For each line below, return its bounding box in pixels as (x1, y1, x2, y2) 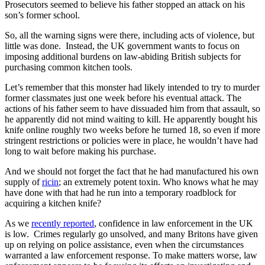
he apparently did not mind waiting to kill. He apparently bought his (5, 114, 257, 125)
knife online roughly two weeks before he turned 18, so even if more (5, 125, 260, 135)
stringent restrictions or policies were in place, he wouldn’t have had (5, 135, 258, 146)
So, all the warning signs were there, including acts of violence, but (5, 30, 254, 41)
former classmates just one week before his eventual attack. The (5, 93, 241, 104)
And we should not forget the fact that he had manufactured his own (5, 166, 258, 177)
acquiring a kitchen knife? (5, 198, 101, 209)
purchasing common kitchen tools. (5, 62, 132, 73)
